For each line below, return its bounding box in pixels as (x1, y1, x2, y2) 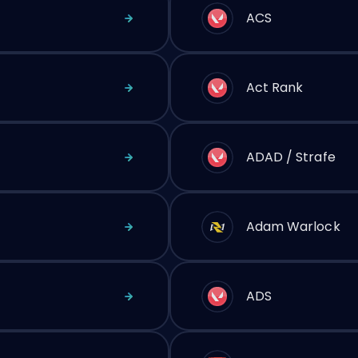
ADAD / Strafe (245, 147, 336, 166)
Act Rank (245, 78, 304, 97)
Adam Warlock (245, 217, 340, 236)
